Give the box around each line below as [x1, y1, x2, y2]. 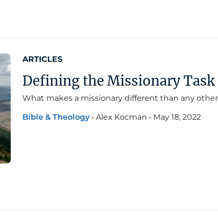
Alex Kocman [96, 112, 147, 122]
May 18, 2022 [153, 112, 201, 122]
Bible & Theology [22, 112, 90, 122]
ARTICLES [22, 54, 62, 64]
